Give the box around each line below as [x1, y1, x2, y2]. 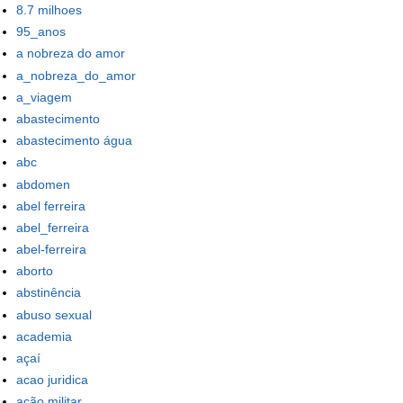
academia [16, 328, 72, 344]
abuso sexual [16, 307, 92, 322]
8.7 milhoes [16, 3, 82, 18]
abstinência [16, 285, 81, 300]
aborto [16, 264, 53, 279]
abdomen [16, 176, 70, 192]
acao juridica [16, 372, 88, 388]
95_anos [16, 24, 66, 40]
